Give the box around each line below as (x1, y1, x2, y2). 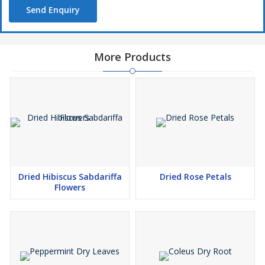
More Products (94, 50, 171, 64)
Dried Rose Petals (159, 171, 231, 182)
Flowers (54, 182, 85, 193)
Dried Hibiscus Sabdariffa (18, 171, 122, 182)
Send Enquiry (26, 4, 80, 15)
